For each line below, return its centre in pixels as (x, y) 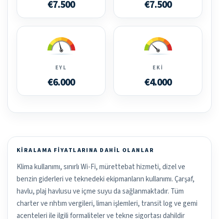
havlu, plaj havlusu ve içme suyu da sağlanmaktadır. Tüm (100, 192)
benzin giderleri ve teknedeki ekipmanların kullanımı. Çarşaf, (106, 179)
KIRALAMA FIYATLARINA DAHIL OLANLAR (85, 151)
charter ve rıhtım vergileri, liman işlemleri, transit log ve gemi (107, 204)
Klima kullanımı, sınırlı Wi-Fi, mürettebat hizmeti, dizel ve (101, 167)
